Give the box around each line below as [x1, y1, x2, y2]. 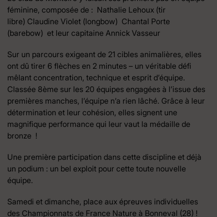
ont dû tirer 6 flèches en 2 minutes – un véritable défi [7, 61, 191, 71]
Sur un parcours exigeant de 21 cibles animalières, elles [7, 49, 201, 59]
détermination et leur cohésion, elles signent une [7, 107, 177, 117]
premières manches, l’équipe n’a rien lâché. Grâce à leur [7, 95, 205, 106]
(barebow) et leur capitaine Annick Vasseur [7, 28, 160, 38]
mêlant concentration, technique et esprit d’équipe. [7, 72, 185, 82]
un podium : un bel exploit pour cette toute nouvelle [7, 163, 186, 173]
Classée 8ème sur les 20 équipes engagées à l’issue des [7, 84, 205, 94]
